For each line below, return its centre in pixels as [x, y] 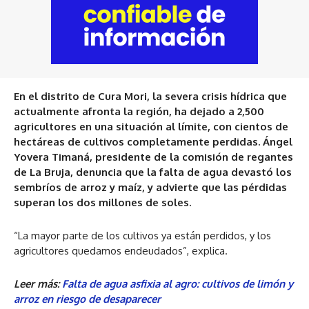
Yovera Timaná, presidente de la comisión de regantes [153, 157]
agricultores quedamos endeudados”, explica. [121, 250]
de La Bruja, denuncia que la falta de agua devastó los [153, 172]
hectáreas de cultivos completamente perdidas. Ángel [153, 141]
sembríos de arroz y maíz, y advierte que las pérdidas [150, 187]
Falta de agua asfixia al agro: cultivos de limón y [178, 283]
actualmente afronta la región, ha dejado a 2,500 [139, 111]
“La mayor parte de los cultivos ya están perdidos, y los [142, 235]
